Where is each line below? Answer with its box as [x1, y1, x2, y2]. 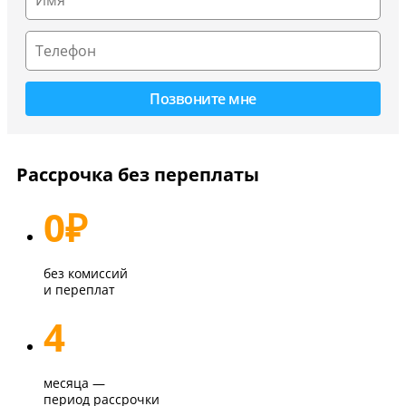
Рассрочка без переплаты [16, 162, 259, 188]
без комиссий [43, 265, 128, 283]
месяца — [43, 374, 105, 392]
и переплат [43, 281, 115, 299]
